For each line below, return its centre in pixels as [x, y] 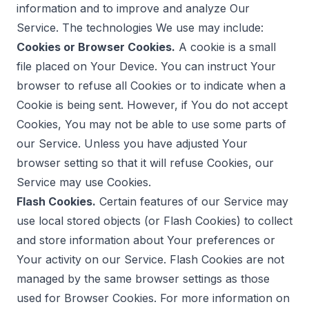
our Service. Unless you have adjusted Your [132, 143]
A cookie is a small [226, 47]
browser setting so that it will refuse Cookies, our [145, 163]
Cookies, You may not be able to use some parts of [151, 124]
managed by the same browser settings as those [143, 279]
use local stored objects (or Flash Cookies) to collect [154, 221]
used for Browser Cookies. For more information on [153, 298]
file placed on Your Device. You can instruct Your [146, 66]
